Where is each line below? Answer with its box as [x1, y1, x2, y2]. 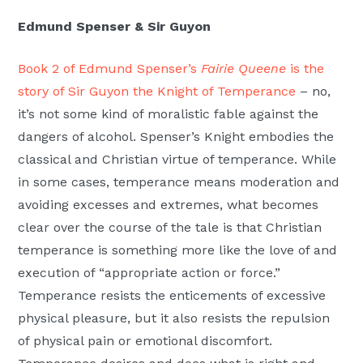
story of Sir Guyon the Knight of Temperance [18, 83, 297, 99]
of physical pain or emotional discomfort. [18, 332, 273, 348]
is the [286, 60, 325, 76]
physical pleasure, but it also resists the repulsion [18, 310, 331, 326]
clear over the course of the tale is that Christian [18, 219, 322, 235]
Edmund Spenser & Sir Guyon [18, 18, 211, 34]
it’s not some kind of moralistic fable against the [18, 105, 319, 122]
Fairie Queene [201, 60, 287, 76]
